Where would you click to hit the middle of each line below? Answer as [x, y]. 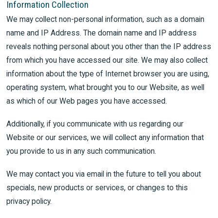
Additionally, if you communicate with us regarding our [95, 124]
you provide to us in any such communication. [82, 151]
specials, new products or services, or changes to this [97, 187]
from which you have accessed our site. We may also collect [107, 60]
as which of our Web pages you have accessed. [87, 101]
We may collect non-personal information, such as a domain [106, 19]
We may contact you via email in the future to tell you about [104, 174]
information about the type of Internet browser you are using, [108, 74]
